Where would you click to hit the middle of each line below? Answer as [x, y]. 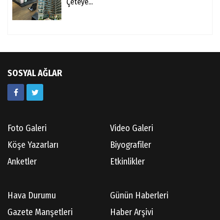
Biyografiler [131, 145]
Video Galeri [132, 128]
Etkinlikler [127, 162]
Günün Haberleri [139, 196]
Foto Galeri [27, 128]
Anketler [22, 162]
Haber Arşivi [132, 212]
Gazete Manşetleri [40, 212]
